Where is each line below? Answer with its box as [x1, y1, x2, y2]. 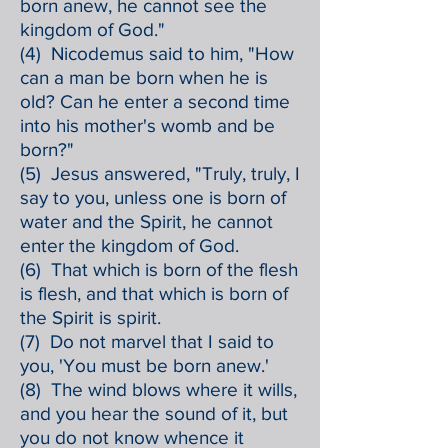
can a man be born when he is [20, 67, 268, 88]
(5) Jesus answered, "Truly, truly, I [20, 163, 300, 184]
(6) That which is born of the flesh [20, 259, 298, 280]
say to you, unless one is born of [20, 187, 286, 208]
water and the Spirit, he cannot [20, 211, 273, 232]
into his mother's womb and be [20, 115, 275, 136]
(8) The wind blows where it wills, [20, 379, 297, 400]
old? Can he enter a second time [20, 91, 290, 112]
